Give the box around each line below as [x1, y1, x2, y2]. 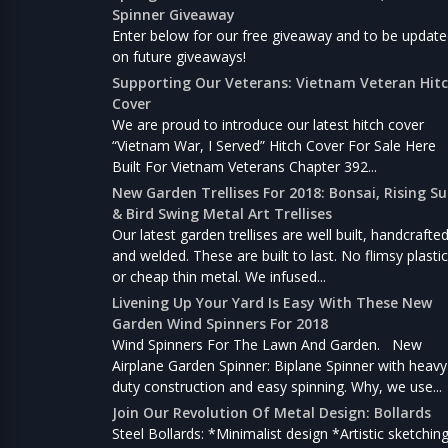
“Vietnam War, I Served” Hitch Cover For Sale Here [112, 135, 436, 155]
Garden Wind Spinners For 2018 [112, 313, 328, 333]
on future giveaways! [112, 46, 254, 66]
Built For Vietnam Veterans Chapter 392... [112, 156, 377, 176]
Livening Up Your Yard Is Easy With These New [112, 292, 432, 312]
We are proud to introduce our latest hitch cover [112, 114, 424, 134]
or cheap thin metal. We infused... [112, 266, 326, 286]
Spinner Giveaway [112, 4, 235, 24]
